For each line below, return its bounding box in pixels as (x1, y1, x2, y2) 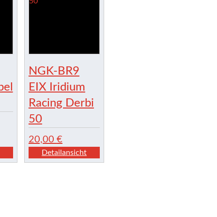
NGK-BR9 (28, 65, 79, 77)
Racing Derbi (28, 97, 94, 109)
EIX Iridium (28, 81, 85, 93)
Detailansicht (42, 149, 87, 157)
